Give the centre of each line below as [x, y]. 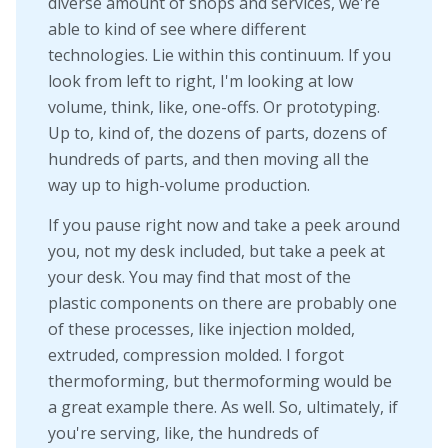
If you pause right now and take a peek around [224, 224]
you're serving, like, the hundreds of [183, 432]
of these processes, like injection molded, [201, 328]
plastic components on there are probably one [222, 302]
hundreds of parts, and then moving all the [208, 159]
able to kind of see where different [177, 29]
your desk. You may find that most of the [199, 276]
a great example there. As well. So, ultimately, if [223, 406]
